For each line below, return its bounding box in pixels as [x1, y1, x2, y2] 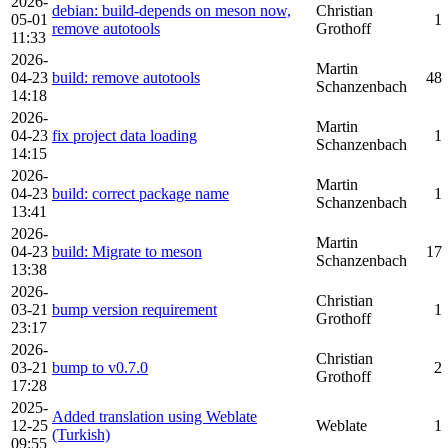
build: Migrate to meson [52, 243, 202, 260]
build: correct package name [52, 185, 229, 202]
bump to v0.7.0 [52, 359, 148, 376]
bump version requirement [52, 301, 217, 318]
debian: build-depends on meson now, [52, 2, 291, 19]
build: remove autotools [52, 69, 200, 86]
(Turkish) [52, 426, 110, 443]
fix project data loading [52, 127, 197, 144]
